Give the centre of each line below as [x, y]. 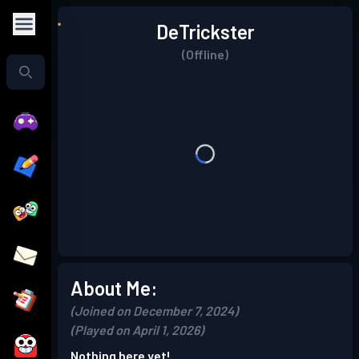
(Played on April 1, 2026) [137, 330]
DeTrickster [205, 32]
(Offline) [205, 54]
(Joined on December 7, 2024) [154, 311]
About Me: [114, 288]
